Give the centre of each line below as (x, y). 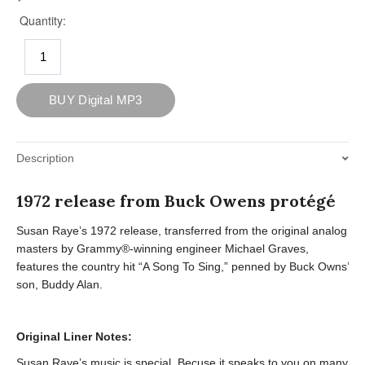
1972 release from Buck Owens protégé (176, 201)
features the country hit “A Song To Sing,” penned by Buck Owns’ (182, 266)
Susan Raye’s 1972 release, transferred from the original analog (182, 231)
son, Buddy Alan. (59, 284)
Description (45, 158)
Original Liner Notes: (74, 336)
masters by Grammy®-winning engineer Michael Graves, (163, 248)
